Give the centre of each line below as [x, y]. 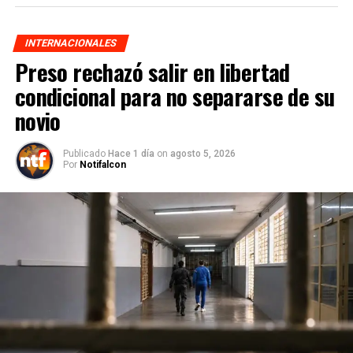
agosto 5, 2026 [203, 153]
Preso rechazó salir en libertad [152, 71]
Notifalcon [102, 164]
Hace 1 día [132, 153]
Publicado [84, 153]
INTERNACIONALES [71, 43]
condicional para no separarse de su [175, 96]
